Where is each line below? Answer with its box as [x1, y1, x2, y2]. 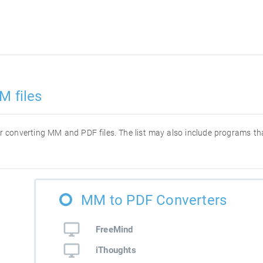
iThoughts [95, 245, 136, 256]
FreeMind [95, 224, 133, 235]
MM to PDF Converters [81, 192, 227, 208]
